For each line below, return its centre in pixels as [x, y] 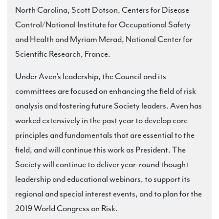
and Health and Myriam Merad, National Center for [104, 39]
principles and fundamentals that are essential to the [105, 135]
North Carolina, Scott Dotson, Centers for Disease [102, 10]
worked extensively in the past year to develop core [101, 120]
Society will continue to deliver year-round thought [102, 164]
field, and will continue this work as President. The [100, 150]
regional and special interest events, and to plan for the [109, 194]
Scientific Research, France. [64, 54]
